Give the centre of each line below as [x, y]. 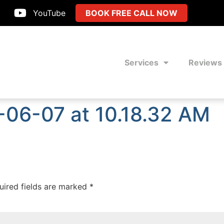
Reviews [205, 62]
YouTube [49, 13]
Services [141, 62]
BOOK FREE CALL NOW [131, 13]
